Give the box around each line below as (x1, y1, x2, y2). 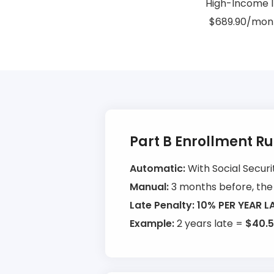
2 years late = (174, 217, 245, 231)
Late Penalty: (130, 198, 194, 212)
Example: (130, 217, 174, 231)
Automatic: (130, 161, 185, 176)
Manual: (130, 180, 169, 194)
